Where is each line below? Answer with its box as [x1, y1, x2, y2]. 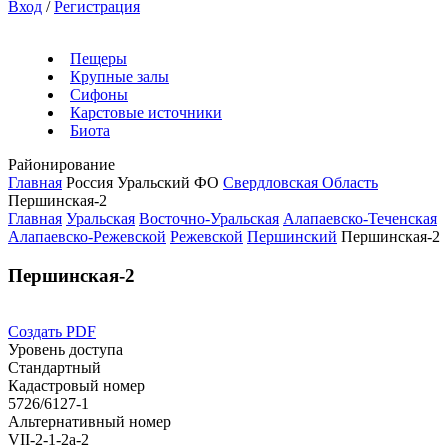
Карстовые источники [70, 104, 222, 121]
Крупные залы [70, 68, 169, 85]
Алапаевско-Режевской [8, 228, 166, 245]
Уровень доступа [8, 341, 123, 359]
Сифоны [70, 86, 128, 103]
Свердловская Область [223, 174, 378, 191]
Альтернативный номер [8, 413, 171, 431]
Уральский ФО [117, 174, 223, 191]
